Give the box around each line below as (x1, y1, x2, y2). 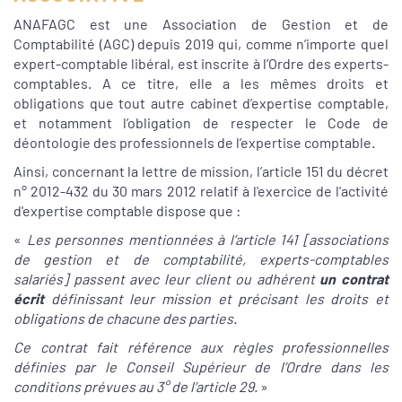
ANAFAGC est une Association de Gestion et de (13, 15, 389, 33)
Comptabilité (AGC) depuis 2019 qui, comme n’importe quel (13, 35, 389, 53)
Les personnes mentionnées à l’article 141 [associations (26, 231, 389, 249)
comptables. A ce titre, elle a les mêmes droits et (13, 74, 389, 92)
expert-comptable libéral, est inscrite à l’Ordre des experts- (13, 55, 389, 73)
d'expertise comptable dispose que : (13, 202, 240, 220)
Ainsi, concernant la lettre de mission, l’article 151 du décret (13, 162, 389, 180)
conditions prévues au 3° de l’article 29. (13, 378, 258, 396)
